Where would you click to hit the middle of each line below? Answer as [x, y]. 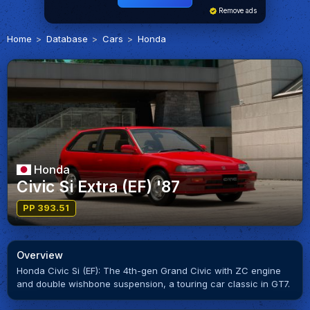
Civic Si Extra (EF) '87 [98, 187]
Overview [39, 255]
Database [67, 38]
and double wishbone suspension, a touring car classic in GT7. [153, 284]
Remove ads [237, 11]
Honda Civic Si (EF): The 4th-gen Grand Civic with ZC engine [148, 271]
